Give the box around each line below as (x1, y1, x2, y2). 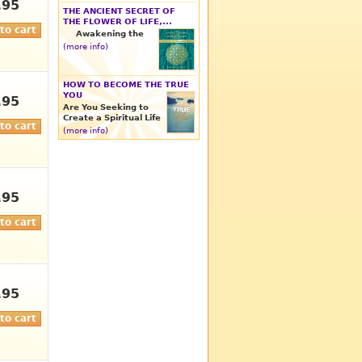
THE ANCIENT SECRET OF (63, 6, 175, 15)
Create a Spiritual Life (63, 112, 161, 122)
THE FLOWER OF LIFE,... (63, 16, 172, 26)
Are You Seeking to (63, 102, 149, 112)
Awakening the (75, 28, 144, 38)
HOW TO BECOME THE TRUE (63, 79, 189, 89)
